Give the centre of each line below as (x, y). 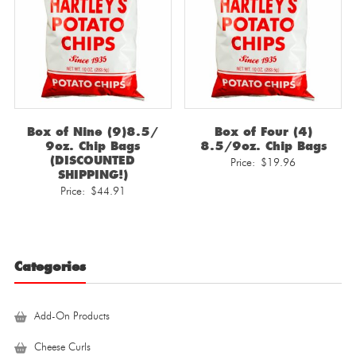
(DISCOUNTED (93, 160)
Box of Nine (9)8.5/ (93, 132)
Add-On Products (72, 316)
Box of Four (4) (263, 132)
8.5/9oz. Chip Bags (263, 146)
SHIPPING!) (93, 174)
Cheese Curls (62, 347)
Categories (50, 266)
